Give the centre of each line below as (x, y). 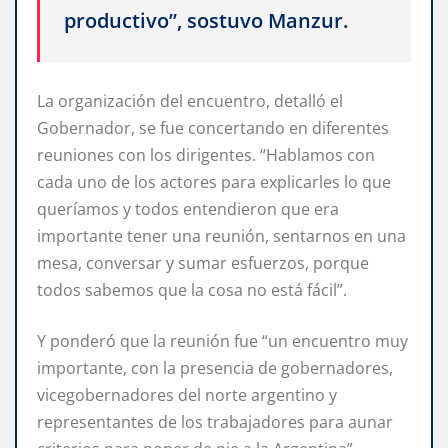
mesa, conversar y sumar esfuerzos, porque (203, 262)
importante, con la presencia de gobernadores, (215, 367)
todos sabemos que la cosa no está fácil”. (192, 289)
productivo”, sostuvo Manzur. (206, 21)
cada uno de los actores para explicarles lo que (214, 181)
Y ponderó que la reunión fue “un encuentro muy (222, 340)
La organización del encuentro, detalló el (190, 100)
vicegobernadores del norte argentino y (187, 394)
